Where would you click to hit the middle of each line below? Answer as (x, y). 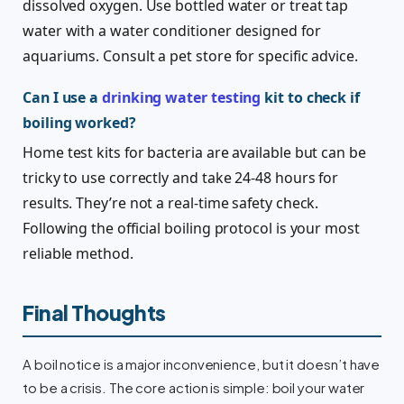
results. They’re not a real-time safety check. (171, 203)
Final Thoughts (94, 313)
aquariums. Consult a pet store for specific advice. (190, 56)
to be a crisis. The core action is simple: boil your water (194, 388)
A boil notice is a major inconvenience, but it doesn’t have (202, 365)
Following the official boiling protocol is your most (191, 229)
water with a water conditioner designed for (172, 31)
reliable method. (78, 254)
